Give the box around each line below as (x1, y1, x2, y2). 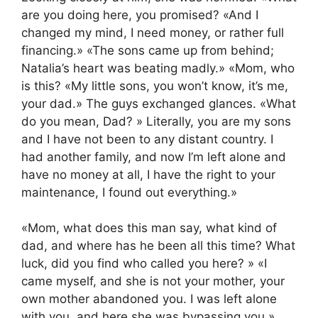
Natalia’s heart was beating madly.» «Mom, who (21, 60, 295, 75)
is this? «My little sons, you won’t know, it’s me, (21, 78, 288, 93)
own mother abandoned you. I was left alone (21, 292, 277, 307)
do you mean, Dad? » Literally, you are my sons (21, 114, 291, 128)
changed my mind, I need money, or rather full (21, 25, 284, 40)
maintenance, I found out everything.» (21, 185, 237, 199)
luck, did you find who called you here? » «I (21, 256, 267, 271)
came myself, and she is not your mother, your (21, 274, 285, 289)
